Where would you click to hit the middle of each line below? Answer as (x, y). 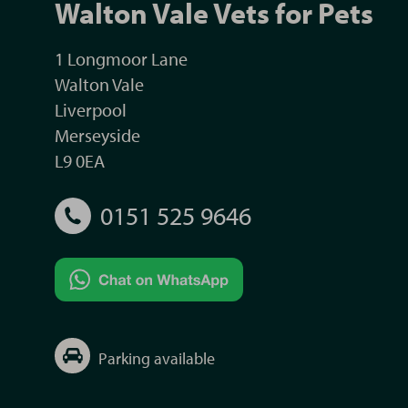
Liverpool (91, 110)
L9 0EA (80, 161)
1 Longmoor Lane (121, 59)
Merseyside (97, 135)
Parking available (157, 358)
